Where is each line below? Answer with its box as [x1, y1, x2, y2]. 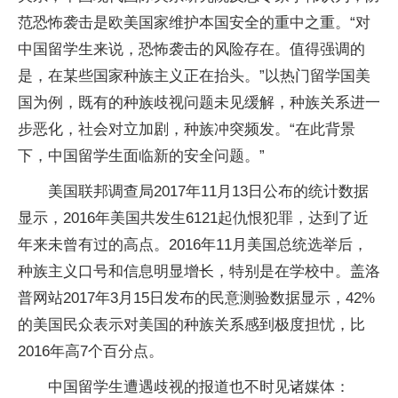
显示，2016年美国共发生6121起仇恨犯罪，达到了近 [18, 210, 369, 227]
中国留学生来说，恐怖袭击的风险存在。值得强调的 [18, 41, 365, 58]
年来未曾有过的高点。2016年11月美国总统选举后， [18, 236, 368, 253]
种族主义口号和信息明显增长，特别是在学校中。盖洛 [18, 263, 380, 280]
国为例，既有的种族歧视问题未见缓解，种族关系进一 [18, 94, 380, 111]
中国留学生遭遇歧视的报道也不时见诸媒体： [48, 378, 350, 395]
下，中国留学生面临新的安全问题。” [18, 147, 265, 164]
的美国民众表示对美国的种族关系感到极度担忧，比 [18, 316, 365, 333]
